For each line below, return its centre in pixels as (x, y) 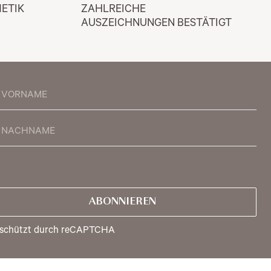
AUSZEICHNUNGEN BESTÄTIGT (156, 24)
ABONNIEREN (123, 202)
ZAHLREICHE (115, 11)
